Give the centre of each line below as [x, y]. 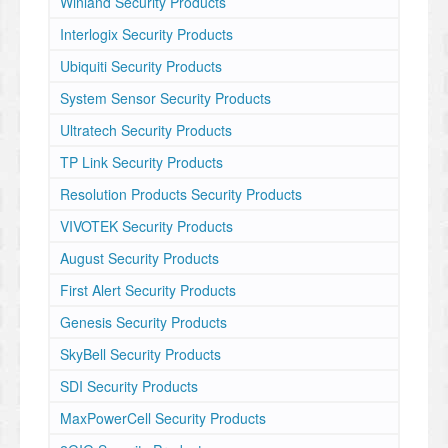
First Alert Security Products [148, 290]
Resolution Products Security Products [181, 194]
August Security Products [139, 258]
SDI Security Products [129, 386]
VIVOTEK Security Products [146, 226]
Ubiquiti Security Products [141, 66]
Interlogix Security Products [146, 34]
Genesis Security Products [143, 322]
